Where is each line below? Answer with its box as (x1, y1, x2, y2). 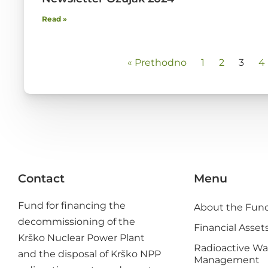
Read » (42, 14, 67, 24)
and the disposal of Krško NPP (18, 248, 161, 260)
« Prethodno (127, 57, 187, 69)
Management (194, 254, 260, 266)
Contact (18, 171, 65, 186)
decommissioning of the (18, 216, 135, 228)
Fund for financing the (18, 200, 126, 212)
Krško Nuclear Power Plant (18, 232, 145, 244)
